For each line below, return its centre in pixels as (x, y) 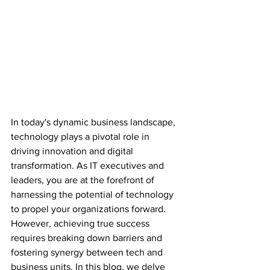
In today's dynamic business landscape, (94, 122)
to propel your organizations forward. (89, 209)
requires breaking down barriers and (88, 238)
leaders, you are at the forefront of (84, 180)
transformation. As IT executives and (89, 166)
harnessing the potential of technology (93, 195)
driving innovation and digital (73, 151)
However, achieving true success (81, 224)
